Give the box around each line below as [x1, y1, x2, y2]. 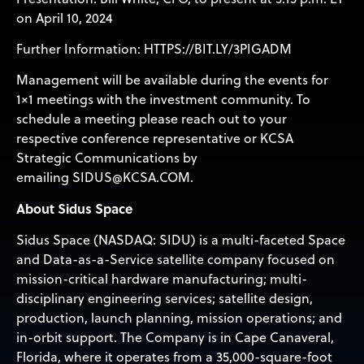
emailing [16, 168, 72, 187]
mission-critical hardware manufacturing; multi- [16, 270, 307, 288]
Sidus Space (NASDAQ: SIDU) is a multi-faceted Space [16, 231, 345, 249]
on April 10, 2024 [16, 8, 113, 27]
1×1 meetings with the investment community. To [16, 90, 310, 109]
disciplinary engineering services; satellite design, [16, 289, 313, 308]
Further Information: [16, 40, 144, 58]
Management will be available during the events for [16, 71, 328, 89]
